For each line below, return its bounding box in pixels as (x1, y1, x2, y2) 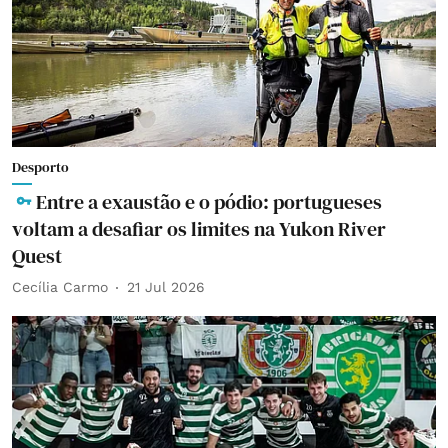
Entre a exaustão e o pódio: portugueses (36, 187, 382, 216)
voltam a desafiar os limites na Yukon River (12, 214, 386, 243)
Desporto (12, 156, 69, 177)
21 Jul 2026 (127, 279, 205, 295)
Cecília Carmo (12, 279, 108, 295)
